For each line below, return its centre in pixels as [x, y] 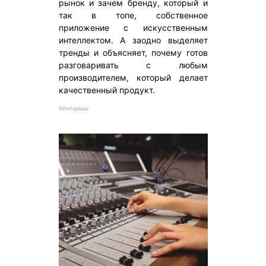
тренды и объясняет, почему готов [133, 53]
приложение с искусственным [133, 28]
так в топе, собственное [133, 15]
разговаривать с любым [133, 65]
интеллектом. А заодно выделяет [133, 40]
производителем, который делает [133, 78]
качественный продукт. [107, 90]
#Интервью [73, 109]
